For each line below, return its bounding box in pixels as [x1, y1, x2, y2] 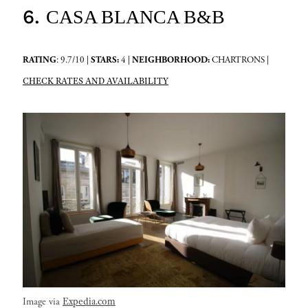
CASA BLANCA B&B [45, 5, 225, 27]
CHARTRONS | [209, 54, 271, 66]
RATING [22, 54, 56, 66]
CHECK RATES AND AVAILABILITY [22, 74, 168, 87]
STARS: [90, 54, 119, 66]
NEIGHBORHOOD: [131, 54, 210, 66]
